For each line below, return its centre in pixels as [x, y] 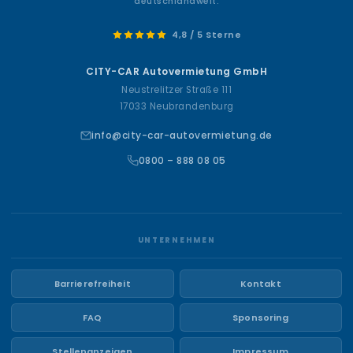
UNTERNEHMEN [176, 240]
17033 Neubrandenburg [176, 106]
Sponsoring [261, 317]
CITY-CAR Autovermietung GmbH [176, 71]
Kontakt [260, 283]
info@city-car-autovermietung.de [182, 135]
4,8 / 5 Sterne [206, 35]
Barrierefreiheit [92, 283]
